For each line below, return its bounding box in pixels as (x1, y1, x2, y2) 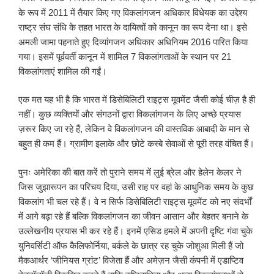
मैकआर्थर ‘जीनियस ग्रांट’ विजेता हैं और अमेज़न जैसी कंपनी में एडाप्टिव (18, 254, 243, 265)
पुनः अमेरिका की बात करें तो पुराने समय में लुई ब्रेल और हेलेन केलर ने (18, 166, 242, 177)
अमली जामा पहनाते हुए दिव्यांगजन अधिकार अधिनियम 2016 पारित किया (18, 36, 248, 47)
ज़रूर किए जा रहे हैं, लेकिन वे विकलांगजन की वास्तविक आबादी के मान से (18, 124, 250, 135)
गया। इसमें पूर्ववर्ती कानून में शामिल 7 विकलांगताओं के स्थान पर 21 (18, 51, 231, 62)
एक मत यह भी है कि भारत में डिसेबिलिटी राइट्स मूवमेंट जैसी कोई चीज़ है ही (18, 94, 255, 105)
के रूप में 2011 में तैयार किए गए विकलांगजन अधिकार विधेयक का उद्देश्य (18, 7, 247, 18)
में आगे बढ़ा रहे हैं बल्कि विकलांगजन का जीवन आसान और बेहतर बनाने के (18, 210, 248, 221)
